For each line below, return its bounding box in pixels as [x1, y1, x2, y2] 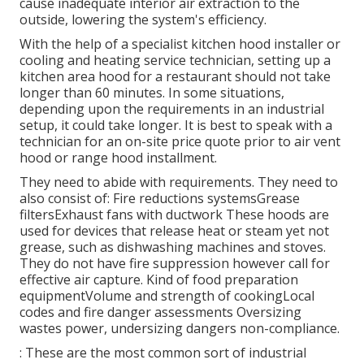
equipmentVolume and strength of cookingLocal [19, 286, 314, 305]
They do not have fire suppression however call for [19, 253, 330, 272]
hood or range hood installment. [19, 148, 217, 167]
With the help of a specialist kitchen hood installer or [19, 34, 340, 53]
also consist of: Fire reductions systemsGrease [19, 188, 300, 207]
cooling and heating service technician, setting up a [19, 50, 331, 69]
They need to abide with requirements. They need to [19, 172, 338, 191]
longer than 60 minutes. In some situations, [19, 83, 284, 102]
